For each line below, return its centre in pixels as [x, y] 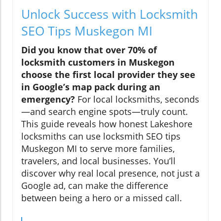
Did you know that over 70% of [89, 50]
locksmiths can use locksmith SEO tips [101, 136]
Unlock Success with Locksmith [110, 14]
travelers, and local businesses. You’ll [98, 161]
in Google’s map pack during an [91, 87]
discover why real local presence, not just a [110, 173]
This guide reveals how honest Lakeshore [107, 124]
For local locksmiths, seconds [137, 99]
